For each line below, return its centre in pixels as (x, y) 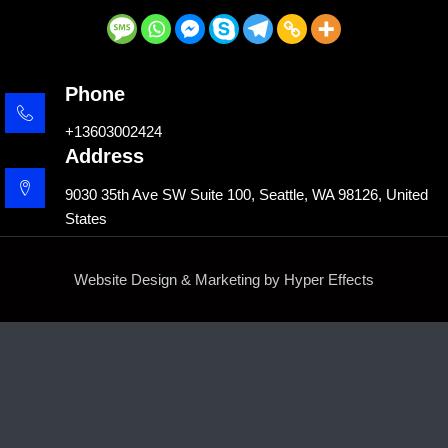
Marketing (227, 279)
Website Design (125, 279)
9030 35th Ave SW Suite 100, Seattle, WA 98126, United (246, 194)
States (86, 218)
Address (104, 156)
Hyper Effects (329, 279)
